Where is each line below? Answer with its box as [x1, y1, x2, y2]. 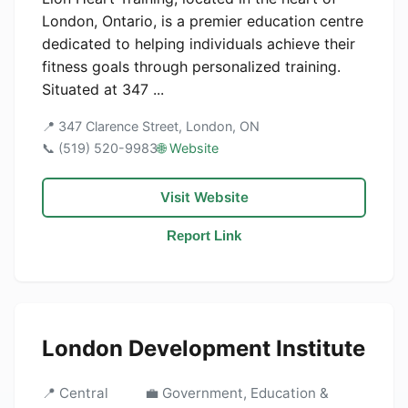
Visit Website [159, 189, 249, 206]
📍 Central [42, 384, 108, 402]
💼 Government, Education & [144, 384, 329, 402]
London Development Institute [42, 335, 365, 362]
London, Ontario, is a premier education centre [42, 12, 363, 30]
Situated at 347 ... [42, 80, 164, 98]
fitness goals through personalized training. [42, 57, 341, 76]
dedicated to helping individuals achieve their [42, 35, 355, 53]
